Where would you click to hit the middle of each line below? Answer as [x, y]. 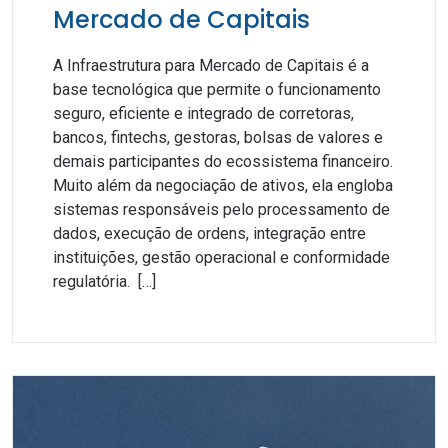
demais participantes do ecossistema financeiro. [223, 161]
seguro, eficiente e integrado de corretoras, [203, 113]
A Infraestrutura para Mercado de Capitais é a [211, 65]
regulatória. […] [104, 281]
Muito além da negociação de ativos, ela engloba [223, 185]
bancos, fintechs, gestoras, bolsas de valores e [218, 137]
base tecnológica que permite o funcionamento [217, 89]
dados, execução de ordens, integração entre [209, 233]
